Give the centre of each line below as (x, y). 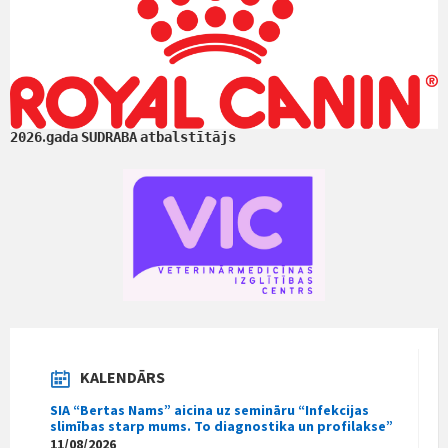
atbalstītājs (188, 136)
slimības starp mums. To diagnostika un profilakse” (221, 425)
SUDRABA (109, 136)
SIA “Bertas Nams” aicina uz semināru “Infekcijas (209, 409)
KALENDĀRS (122, 376)
